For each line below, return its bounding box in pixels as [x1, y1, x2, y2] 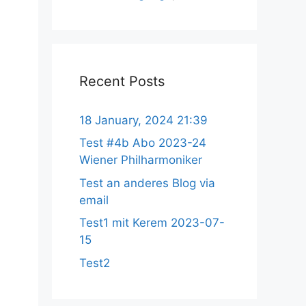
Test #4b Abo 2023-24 [79, 136, 206, 150]
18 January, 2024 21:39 [79, 113, 208, 127]
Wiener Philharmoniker [79, 153, 202, 167]
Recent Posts [79, 72, 165, 89]
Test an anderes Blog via [79, 176, 215, 190]
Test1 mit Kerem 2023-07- [79, 216, 225, 230]
